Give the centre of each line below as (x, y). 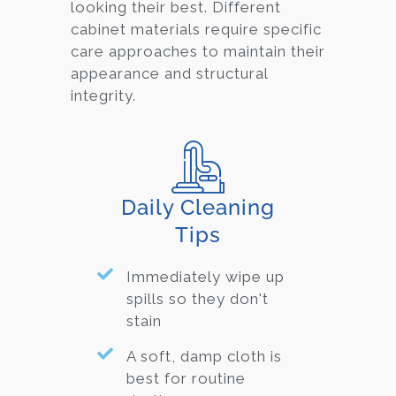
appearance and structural (169, 73)
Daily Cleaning (198, 208)
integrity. (103, 95)
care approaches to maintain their (198, 51)
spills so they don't (197, 299)
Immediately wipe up (205, 277)
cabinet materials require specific (196, 29)
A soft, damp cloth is (204, 357)
